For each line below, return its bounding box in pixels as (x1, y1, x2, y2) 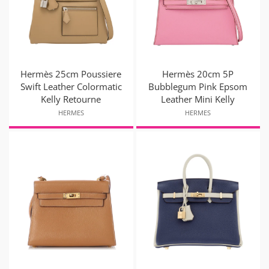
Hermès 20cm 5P (162, 68, 234, 80)
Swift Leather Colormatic (20, 80, 122, 93)
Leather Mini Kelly (161, 93, 235, 106)
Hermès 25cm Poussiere (20, 68, 122, 80)
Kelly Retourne (41, 93, 101, 106)
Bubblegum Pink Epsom (148, 80, 248, 93)
